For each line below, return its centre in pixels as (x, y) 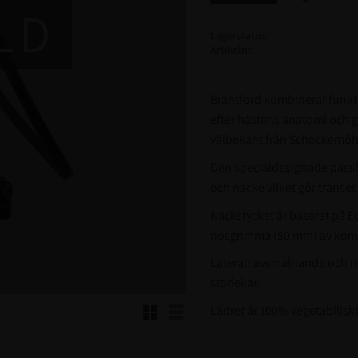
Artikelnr (231, 49)
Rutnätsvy (175, 307)
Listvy (191, 307)
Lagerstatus (238, 34)
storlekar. (235, 283)
